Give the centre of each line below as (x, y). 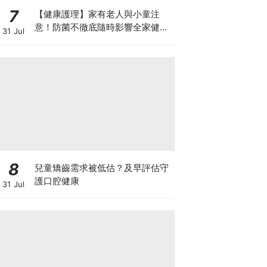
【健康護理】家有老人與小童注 (97, 14)
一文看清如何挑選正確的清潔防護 (101, 40)
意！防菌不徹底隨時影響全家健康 (101, 27)
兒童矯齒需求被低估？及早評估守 (101, 167)
